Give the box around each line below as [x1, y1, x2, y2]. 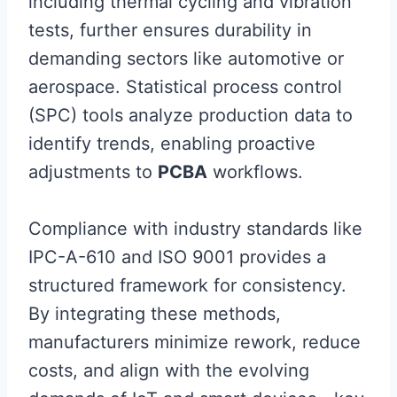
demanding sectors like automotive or [28, 47, 344, 69]
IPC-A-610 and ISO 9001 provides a [28, 245, 326, 268]
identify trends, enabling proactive [28, 132, 315, 154]
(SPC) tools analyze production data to [28, 104, 353, 126]
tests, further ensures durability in [28, 19, 312, 41]
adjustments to [28, 160, 158, 183]
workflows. [207, 160, 303, 183]
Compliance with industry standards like [28, 217, 362, 239]
